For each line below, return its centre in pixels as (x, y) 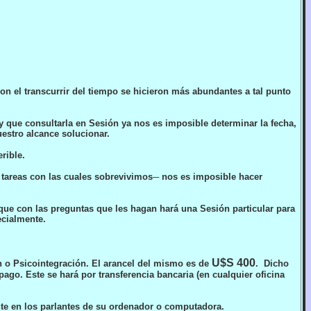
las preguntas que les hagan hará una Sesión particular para (164, 209)
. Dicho (272, 263)
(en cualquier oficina (239, 275)
